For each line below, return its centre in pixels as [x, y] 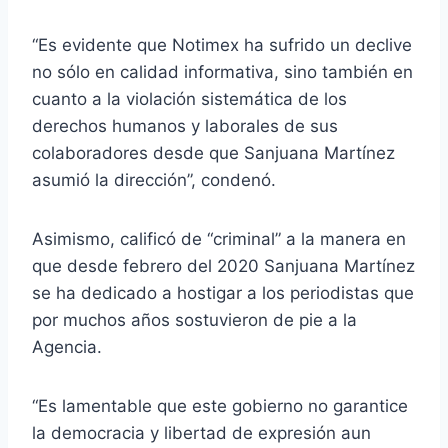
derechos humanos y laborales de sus [185, 126]
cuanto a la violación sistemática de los [189, 99]
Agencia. [67, 347]
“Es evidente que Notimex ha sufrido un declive [222, 45]
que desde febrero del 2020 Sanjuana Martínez [223, 266]
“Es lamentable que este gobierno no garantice [220, 406]
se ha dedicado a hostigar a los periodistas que [223, 293]
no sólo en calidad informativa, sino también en [222, 72]
